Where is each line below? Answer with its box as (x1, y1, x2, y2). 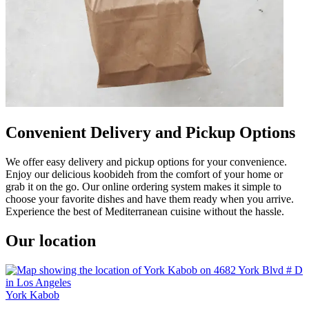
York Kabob (6, 288, 59, 301)
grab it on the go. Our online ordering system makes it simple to (6, 180, 281, 192)
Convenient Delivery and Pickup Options (6, 123, 295, 141)
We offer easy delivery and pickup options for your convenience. (6, 155, 287, 168)
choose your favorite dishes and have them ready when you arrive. (6, 192, 294, 205)
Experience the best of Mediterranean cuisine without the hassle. (6, 205, 284, 217)
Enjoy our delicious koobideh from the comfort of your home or (6, 168, 283, 180)
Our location (6, 231, 96, 250)
